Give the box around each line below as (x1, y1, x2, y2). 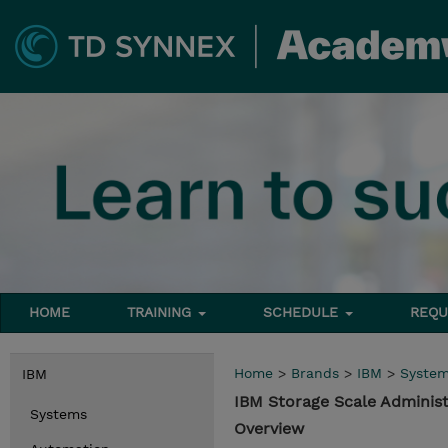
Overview (234, 419, 304, 438)
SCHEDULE (263, 304, 344, 320)
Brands (291, 365, 339, 381)
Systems (30, 406, 87, 422)
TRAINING (127, 304, 197, 320)
